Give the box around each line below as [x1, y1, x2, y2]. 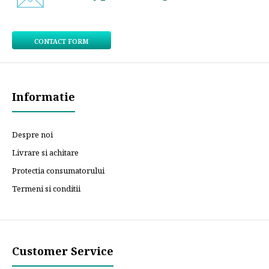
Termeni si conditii [12, 183, 80, 195]
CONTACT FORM [34, 37, 89, 46]
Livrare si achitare [12, 147, 79, 159]
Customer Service [12, 244, 113, 259]
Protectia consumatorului [12, 165, 104, 177]
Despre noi [12, 129, 53, 141]
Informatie [12, 89, 75, 104]
